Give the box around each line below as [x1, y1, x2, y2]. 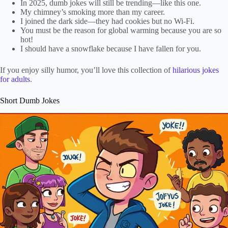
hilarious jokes [173, 65, 219, 74]
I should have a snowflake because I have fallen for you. [20, 44, 201, 53]
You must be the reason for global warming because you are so [20, 25, 221, 35]
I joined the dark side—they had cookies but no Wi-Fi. [20, 16, 194, 25]
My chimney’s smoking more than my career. [20, 7, 165, 16]
